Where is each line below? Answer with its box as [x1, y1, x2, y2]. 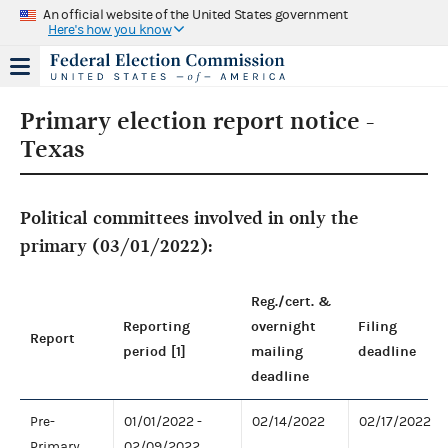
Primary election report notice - [20, 106, 374, 135]
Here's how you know [48, 21, 172, 38]
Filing [358, 317, 397, 335]
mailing [251, 342, 303, 360]
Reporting [123, 317, 190, 335]
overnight [251, 317, 316, 335]
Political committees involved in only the [20, 207, 358, 229]
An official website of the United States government [43, 6, 348, 23]
